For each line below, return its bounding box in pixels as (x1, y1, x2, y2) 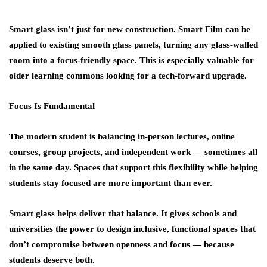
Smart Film (178, 24, 223, 34)
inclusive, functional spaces (133, 224, 238, 234)
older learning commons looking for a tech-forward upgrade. (9, 71, 247, 80)
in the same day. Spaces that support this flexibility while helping (9, 163, 258, 172)
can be (223, 24, 250, 34)
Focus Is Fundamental (9, 101, 95, 111)
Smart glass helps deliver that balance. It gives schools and (9, 209, 237, 218)
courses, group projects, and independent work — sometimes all (9, 147, 257, 157)
